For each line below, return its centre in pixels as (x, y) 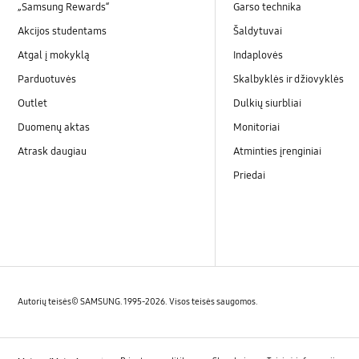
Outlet (33, 103)
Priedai (250, 176)
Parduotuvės (47, 79)
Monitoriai (257, 128)
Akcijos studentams (63, 31)
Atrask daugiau (52, 152)
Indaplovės (258, 55)
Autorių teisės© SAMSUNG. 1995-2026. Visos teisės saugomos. (138, 301)
